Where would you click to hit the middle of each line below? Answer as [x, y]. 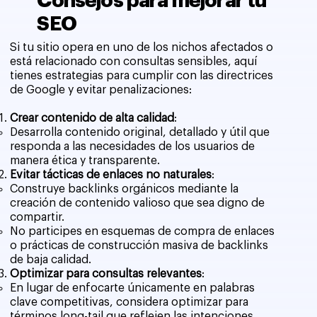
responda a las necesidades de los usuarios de [132, 146]
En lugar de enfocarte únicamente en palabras [132, 288]
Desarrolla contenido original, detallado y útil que [139, 132]
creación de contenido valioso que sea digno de [137, 203]
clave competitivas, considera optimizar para [129, 302]
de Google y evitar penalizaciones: [100, 90]
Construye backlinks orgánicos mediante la [124, 189]
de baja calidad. [50, 259]
